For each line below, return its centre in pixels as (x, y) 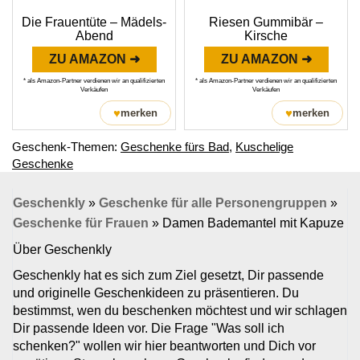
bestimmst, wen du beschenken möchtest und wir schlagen (180, 311)
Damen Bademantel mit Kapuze (253, 223)
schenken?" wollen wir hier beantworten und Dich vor (164, 346)
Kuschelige (264, 147)
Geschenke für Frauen (81, 223)
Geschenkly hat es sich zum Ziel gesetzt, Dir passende (168, 276)
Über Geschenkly (62, 250)
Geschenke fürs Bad (175, 147)
